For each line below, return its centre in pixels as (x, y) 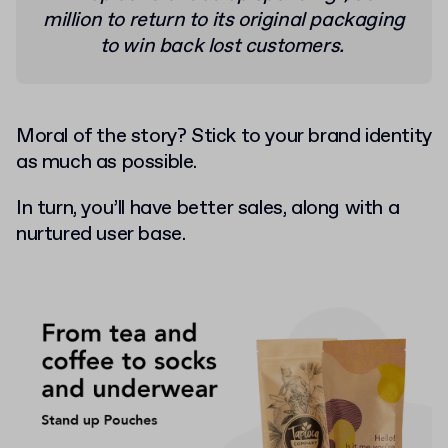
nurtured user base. (101, 235)
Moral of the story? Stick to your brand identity (224, 137)
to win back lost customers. (224, 47)
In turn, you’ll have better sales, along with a (208, 209)
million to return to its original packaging (224, 21)
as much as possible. (107, 163)
